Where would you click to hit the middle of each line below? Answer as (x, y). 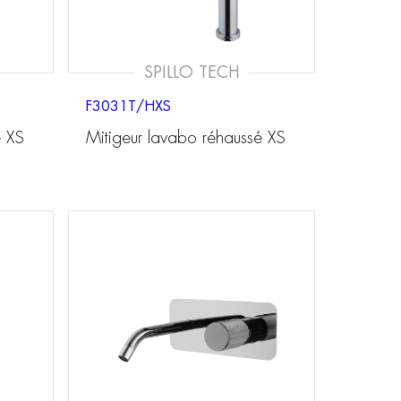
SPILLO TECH (192, 72)
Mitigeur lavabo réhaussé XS (186, 138)
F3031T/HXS (128, 106)
